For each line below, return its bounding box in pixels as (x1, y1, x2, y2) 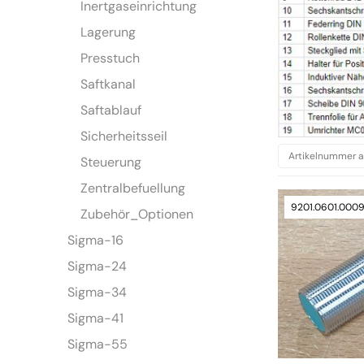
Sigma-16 (67, 232, 124, 249)
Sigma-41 (67, 310, 124, 327)
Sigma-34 (67, 284, 128, 301)
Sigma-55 (67, 336, 128, 353)
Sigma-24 (67, 258, 128, 275)
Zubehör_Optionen (80, 206, 194, 223)
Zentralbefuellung (80, 180, 186, 197)
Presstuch (80, 50, 141, 67)
